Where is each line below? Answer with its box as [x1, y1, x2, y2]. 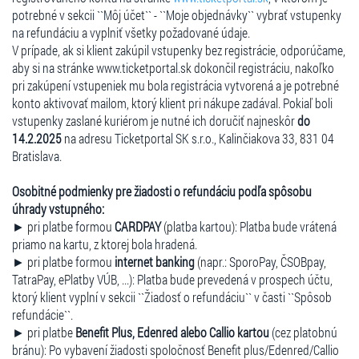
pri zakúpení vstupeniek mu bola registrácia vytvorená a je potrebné [12, 76, 339, 94]
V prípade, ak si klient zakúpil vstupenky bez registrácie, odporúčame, [12, 41, 345, 58]
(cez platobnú [269, 323, 337, 341]
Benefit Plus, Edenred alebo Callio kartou [75, 323, 269, 341]
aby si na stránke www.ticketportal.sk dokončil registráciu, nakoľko [12, 58, 334, 76]
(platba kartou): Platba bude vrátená [161, 217, 337, 235]
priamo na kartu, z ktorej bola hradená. [12, 235, 197, 252]
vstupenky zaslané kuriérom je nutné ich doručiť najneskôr [12, 111, 297, 129]
